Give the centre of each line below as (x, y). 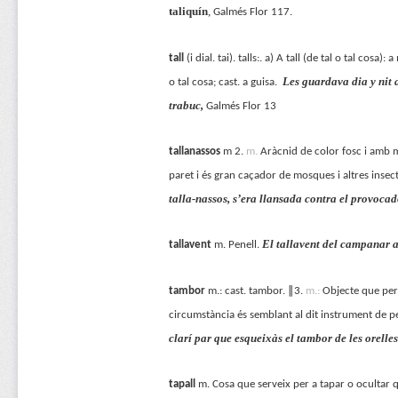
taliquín (188, 12)
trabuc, (186, 105)
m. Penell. (235, 245)
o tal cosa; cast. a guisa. (225, 82)
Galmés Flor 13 (241, 106)
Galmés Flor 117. (252, 12)
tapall (182, 385)
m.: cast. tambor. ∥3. (255, 291)
